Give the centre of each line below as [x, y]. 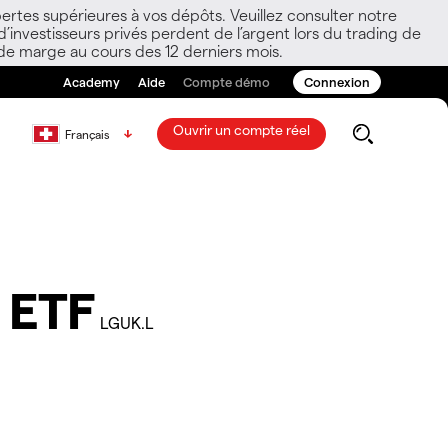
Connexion [337, 81]
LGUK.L [126, 322]
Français [87, 134]
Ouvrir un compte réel [241, 129]
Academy [91, 81]
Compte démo [226, 81]
